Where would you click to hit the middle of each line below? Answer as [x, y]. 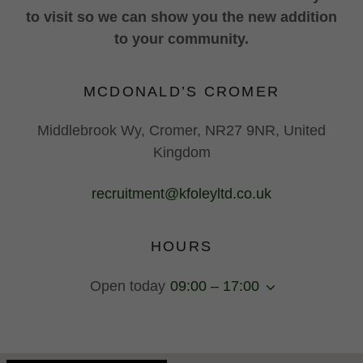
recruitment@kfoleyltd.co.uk [181, 194]
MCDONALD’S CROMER [181, 92]
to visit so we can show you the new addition [181, 17]
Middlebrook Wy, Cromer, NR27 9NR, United [181, 130]
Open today [127, 286]
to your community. [181, 39]
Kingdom [181, 152]
